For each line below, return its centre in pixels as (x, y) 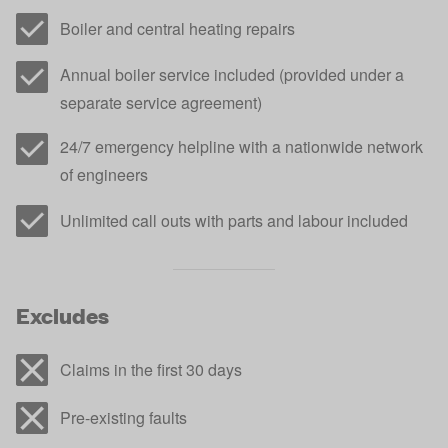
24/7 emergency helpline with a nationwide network (241, 146)
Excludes (62, 315)
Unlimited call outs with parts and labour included (234, 220)
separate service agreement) (161, 102)
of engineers (104, 174)
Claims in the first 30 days (151, 369)
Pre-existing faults (123, 417)
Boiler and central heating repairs (177, 28)
